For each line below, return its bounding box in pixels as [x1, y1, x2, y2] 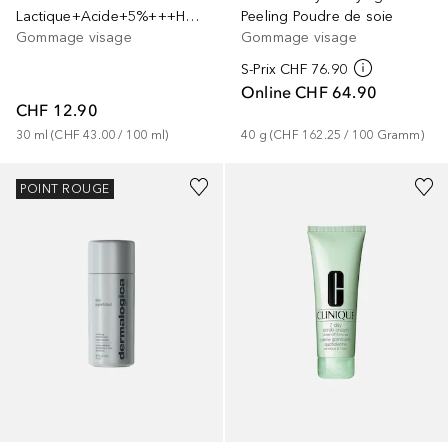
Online [241, 81, 292, 102]
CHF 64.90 [295, 81, 378, 102]
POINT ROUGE [20, 182, 110, 197]
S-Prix [241, 60, 277, 78]
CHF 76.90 [280, 60, 348, 78]
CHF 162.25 [273, 127, 342, 142]
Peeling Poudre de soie [241, 7, 394, 25]
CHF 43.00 [54, 127, 116, 142]
